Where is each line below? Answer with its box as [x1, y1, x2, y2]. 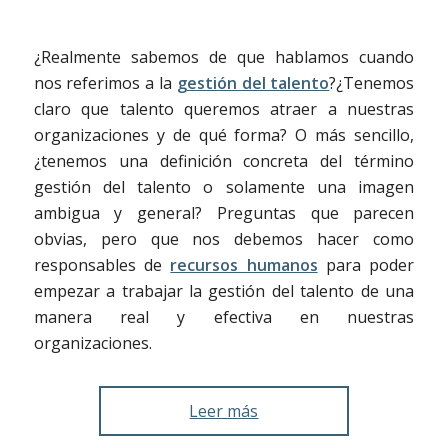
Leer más [189, 400, 259, 423]
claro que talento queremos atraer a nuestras [33, 98, 415, 121]
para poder [317, 254, 415, 277]
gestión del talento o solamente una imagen [33, 176, 415, 199]
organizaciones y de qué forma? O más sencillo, [33, 124, 415, 147]
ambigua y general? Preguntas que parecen [33, 202, 415, 225]
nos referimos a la [33, 72, 177, 95]
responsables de [33, 254, 171, 277]
